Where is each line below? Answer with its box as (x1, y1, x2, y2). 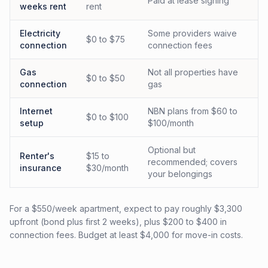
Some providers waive (148, 28, 237, 38)
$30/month (86, 163, 129, 173)
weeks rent (20, 1, 66, 11)
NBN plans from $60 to (148, 106, 237, 116)
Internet (20, 106, 53, 116)
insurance (20, 163, 62, 173)
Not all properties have (148, 67, 238, 77)
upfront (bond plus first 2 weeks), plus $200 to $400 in (10, 217, 227, 227)
